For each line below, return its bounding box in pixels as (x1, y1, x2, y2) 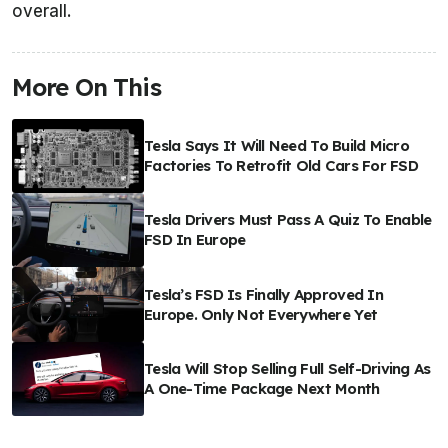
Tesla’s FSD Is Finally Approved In (144, 284, 383, 304)
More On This (12, 71, 161, 102)
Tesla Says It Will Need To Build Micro (144, 136, 409, 156)
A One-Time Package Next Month (144, 378, 380, 398)
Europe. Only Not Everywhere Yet (144, 304, 378, 324)
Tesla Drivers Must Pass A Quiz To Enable (144, 210, 432, 230)
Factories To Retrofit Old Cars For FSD (144, 156, 418, 176)
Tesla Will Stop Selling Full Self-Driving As (144, 358, 431, 378)
